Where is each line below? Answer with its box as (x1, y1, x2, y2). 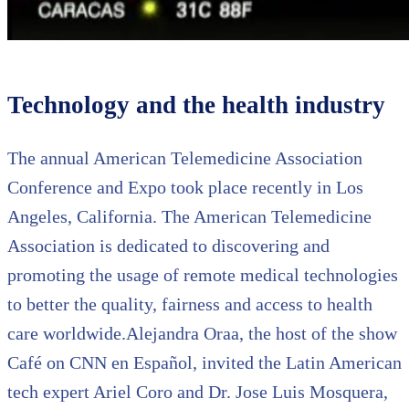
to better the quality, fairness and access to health (7, 294, 372, 315)
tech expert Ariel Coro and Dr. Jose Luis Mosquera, (7, 382, 388, 403)
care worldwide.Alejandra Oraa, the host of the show (7, 323, 397, 344)
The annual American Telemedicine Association (7, 148, 362, 169)
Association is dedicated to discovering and (7, 236, 330, 257)
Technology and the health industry (7, 90, 385, 119)
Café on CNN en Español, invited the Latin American (7, 352, 402, 373)
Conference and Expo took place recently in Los (7, 177, 363, 198)
